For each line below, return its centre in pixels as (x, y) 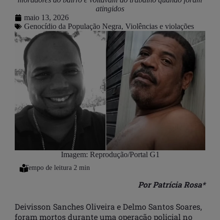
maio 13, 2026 (46, 17)
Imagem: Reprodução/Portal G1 (110, 154)
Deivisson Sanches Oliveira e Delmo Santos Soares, (108, 206)
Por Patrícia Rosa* (172, 184)
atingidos (110, 8)
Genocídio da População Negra (73, 26)
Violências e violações (160, 26)
